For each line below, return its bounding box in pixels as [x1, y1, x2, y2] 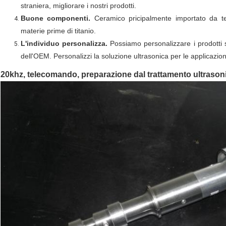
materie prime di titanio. [21, 27, 96, 35]
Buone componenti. [21, 14, 91, 23]
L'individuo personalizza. [21, 39, 108, 48]
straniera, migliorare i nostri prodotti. [21, 2, 136, 10]
